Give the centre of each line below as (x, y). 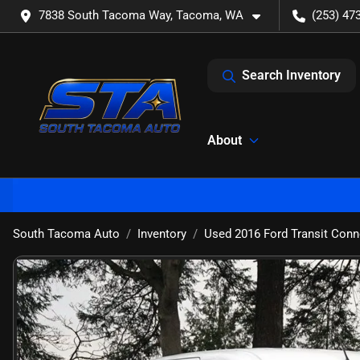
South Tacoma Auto (66, 233)
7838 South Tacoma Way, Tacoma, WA (141, 15)
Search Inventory (291, 75)
